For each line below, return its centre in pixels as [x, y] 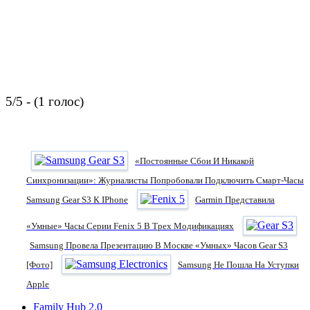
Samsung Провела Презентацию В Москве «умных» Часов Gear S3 [159, 245]
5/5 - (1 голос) [45, 101]
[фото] [39, 264]
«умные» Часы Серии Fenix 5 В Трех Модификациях [130, 226]
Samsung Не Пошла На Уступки [238, 264]
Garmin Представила [235, 199]
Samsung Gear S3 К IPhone [77, 199]
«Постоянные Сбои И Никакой [194, 161]
